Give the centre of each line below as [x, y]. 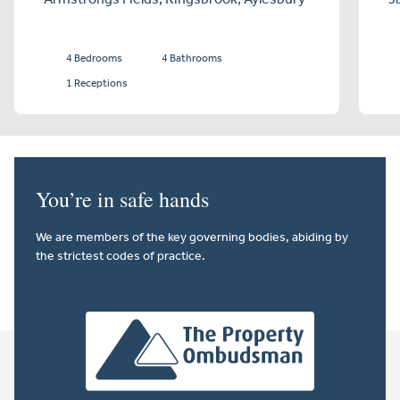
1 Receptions [94, 83]
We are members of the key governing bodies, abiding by [192, 237]
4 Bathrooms [189, 58]
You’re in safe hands [122, 200]
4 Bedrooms [91, 58]
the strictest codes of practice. [121, 256]
